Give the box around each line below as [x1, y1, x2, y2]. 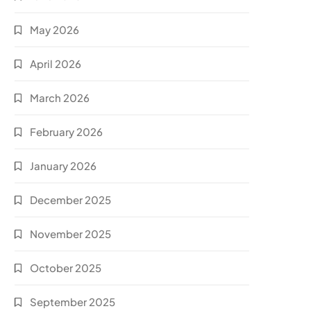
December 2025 [30, 193, 112, 206]
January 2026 [30, 159, 97, 172]
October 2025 [30, 261, 102, 274]
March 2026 [30, 91, 90, 104]
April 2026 [30, 57, 82, 70]
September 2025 [30, 295, 116, 308]
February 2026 [30, 125, 103, 138]
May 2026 [30, 23, 80, 36]
